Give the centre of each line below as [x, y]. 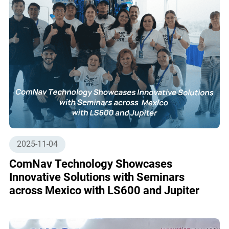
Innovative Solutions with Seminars [97, 177]
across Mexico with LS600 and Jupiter [122, 190]
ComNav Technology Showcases [90, 164]
